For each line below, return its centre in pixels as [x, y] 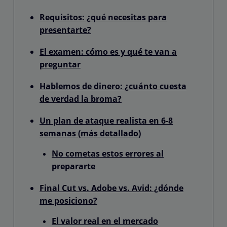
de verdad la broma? [81, 99]
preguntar [60, 64]
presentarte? [65, 30]
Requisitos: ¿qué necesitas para [103, 17]
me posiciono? [68, 200]
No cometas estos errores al [108, 153]
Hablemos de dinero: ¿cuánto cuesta [113, 86]
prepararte [73, 166]
